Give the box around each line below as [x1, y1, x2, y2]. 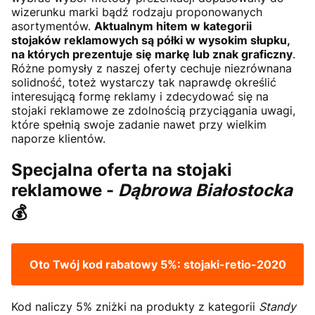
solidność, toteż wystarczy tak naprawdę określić [11, 75, 276, 90]
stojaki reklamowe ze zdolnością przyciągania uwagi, [11, 103, 295, 118]
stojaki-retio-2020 [183, 257, 286, 272]
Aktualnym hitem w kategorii [94, 19, 252, 34]
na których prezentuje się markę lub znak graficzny [11, 47, 292, 62]
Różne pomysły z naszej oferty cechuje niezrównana [11, 61, 292, 76]
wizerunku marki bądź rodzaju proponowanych [11, 5, 262, 20]
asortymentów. [11, 19, 94, 34]
